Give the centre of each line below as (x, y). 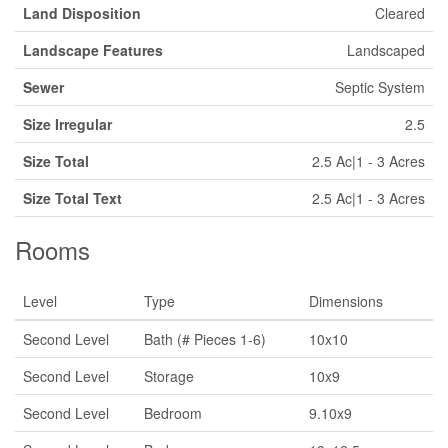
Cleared (400, 12)
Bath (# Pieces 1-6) (205, 338)
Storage (169, 375)
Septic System (380, 86)
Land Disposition (82, 12)
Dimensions (346, 300)
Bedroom (173, 412)
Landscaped (386, 49)
